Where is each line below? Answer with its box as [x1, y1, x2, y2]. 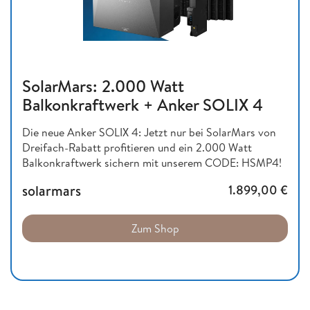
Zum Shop [131, 221, 179, 237]
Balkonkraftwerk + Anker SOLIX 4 [22, 93, 263, 117]
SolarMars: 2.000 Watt [22, 74, 184, 98]
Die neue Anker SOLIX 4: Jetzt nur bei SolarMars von [22, 125, 276, 140]
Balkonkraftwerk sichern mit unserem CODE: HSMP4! [22, 155, 282, 171]
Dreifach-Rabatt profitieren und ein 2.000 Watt [22, 140, 252, 156]
